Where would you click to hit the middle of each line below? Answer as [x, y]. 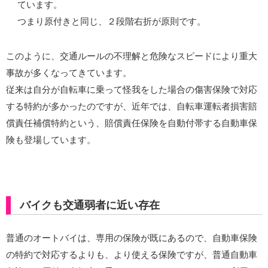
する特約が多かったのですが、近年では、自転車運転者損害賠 [132, 106]
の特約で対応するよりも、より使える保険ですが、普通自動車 [132, 255]
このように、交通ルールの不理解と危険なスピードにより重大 [132, 56]
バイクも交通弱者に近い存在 [90, 205]
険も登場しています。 [51, 140]
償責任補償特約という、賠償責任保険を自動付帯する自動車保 [132, 123]
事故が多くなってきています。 [69, 73]
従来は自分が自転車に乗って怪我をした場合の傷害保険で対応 [132, 90]
